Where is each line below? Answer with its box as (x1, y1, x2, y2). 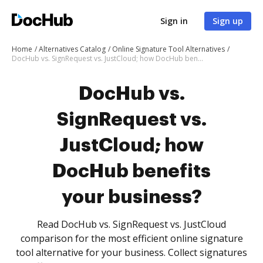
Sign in (160, 15, 188, 26)
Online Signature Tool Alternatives (112, 44, 225, 54)
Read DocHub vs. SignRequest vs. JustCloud (37, 218, 226, 231)
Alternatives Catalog (39, 44, 106, 54)
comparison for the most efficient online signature (20, 232, 243, 245)
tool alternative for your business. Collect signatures (16, 246, 247, 259)
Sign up (213, 15, 243, 26)
